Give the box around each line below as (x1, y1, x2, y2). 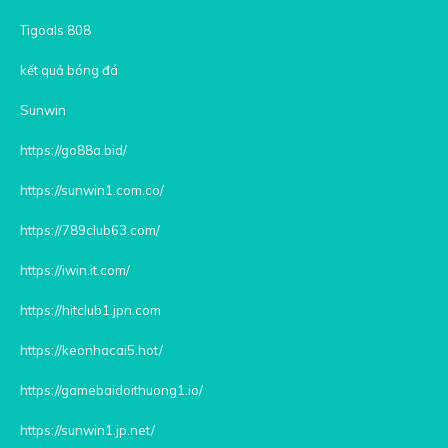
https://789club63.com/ (20, 221, 160, 238)
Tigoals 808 (20, 21, 91, 38)
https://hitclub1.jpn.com (20, 301, 161, 318)
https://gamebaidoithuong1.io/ (20, 381, 203, 398)
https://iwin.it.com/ (20, 261, 130, 278)
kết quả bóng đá (20, 61, 118, 78)
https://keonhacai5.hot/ (20, 341, 163, 358)
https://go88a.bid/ (20, 141, 127, 158)
